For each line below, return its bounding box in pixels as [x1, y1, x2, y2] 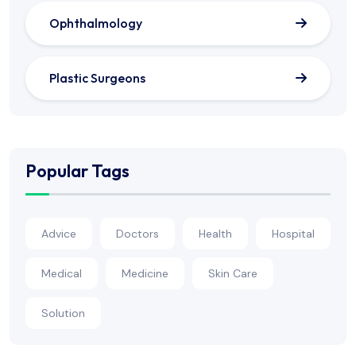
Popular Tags [25, 159, 130, 182]
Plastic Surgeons [49, 70, 145, 87]
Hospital [272, 226, 315, 241]
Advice [41, 226, 76, 241]
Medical [41, 265, 82, 281]
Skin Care [208, 265, 257, 281]
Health [199, 226, 232, 241]
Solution [41, 305, 85, 320]
